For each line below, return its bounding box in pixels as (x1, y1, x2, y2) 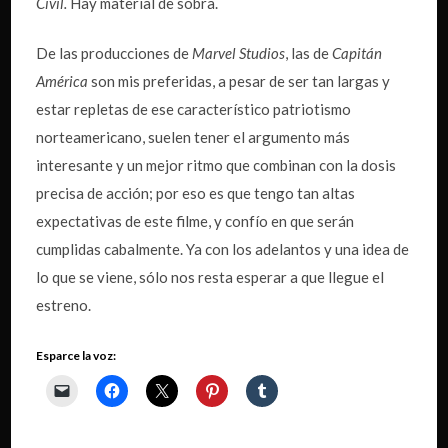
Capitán (332, 44, 383, 63)
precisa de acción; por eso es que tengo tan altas (36, 184, 356, 203)
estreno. (36, 296, 92, 315)
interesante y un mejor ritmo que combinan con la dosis (36, 156, 397, 175)
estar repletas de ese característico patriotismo (36, 100, 352, 119)
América (36, 72, 89, 91)
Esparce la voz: (36, 347, 117, 363)
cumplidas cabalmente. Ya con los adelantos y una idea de (36, 240, 410, 259)
